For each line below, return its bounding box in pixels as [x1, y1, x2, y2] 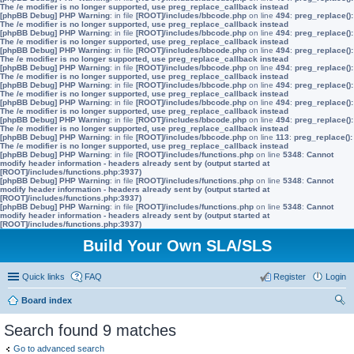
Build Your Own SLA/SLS [82, 237, 272, 254]
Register [273, 272, 306, 281]
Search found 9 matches [4, 322, 176, 339]
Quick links [22, 272, 65, 281]
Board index [21, 296, 72, 305]
